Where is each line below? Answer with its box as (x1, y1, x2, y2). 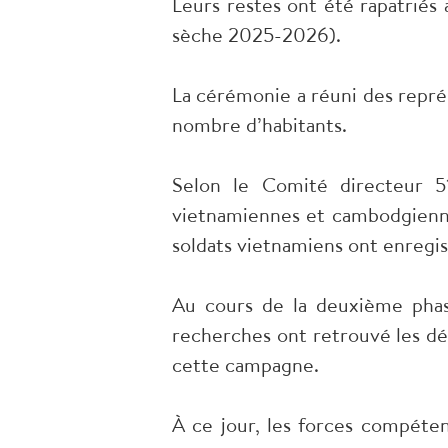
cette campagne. (172, 351, 319, 379)
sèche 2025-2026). (172, 21, 341, 49)
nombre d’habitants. (172, 111, 347, 139)
